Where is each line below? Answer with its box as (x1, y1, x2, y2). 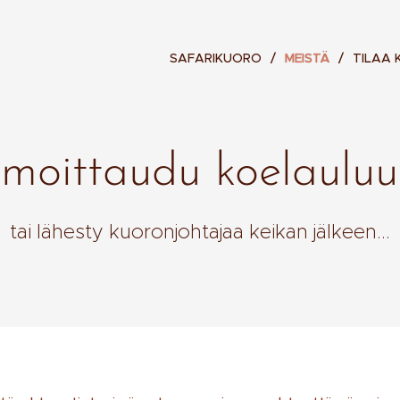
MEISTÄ (285, 50, 329, 66)
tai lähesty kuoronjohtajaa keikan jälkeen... (10, 220, 390, 244)
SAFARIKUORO (170, 50, 262, 66)
